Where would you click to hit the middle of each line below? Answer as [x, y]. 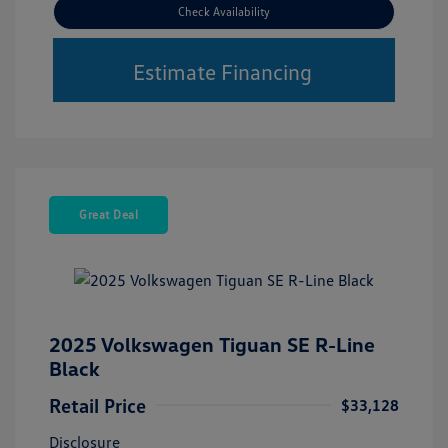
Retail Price [97, 405]
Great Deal [108, 215]
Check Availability [224, 12]
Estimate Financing [222, 71]
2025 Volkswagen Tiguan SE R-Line [212, 344]
